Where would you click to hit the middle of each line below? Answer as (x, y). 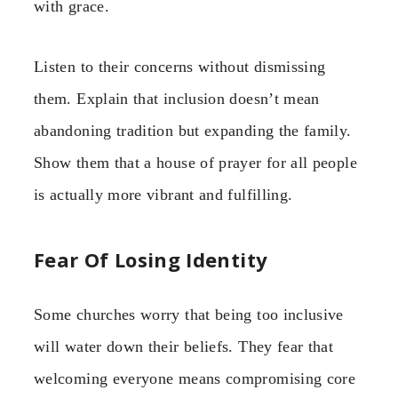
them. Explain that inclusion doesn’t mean (177, 99)
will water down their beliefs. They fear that (184, 346)
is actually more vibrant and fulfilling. (163, 195)
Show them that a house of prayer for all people (195, 163)
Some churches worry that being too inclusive (189, 314)
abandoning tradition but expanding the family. (193, 131)
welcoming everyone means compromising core (195, 378)
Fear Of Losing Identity (151, 259)
